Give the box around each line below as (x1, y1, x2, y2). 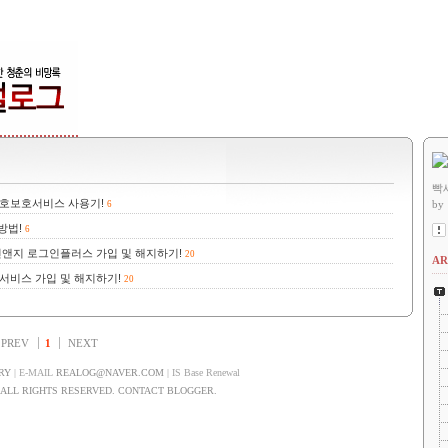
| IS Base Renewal (164, 367, 240, 378)
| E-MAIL (11, 367, 56, 378)
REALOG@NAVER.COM (56, 367, 164, 378)
